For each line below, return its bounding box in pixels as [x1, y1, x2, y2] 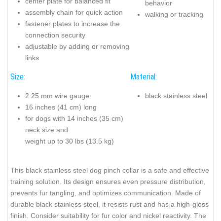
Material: [130, 72, 157, 82]
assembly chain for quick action [25, 8, 123, 16]
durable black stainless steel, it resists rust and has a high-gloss [10, 200, 209, 209]
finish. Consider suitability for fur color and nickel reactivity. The [10, 212, 206, 220]
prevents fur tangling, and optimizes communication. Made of [10, 189, 201, 197]
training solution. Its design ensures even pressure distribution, [10, 178, 206, 186]
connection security [25, 31, 85, 39]
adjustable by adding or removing [25, 42, 129, 50]
